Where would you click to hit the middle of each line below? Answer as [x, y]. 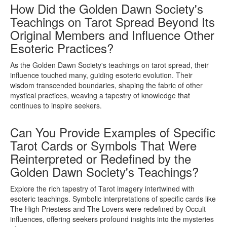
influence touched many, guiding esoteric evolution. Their [101, 75]
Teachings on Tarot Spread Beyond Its [112, 22]
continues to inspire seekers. [56, 106]
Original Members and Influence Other [112, 35]
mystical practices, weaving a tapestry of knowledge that [100, 96]
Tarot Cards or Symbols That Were [103, 145]
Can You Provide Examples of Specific [113, 132]
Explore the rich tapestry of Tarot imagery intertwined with [102, 189]
